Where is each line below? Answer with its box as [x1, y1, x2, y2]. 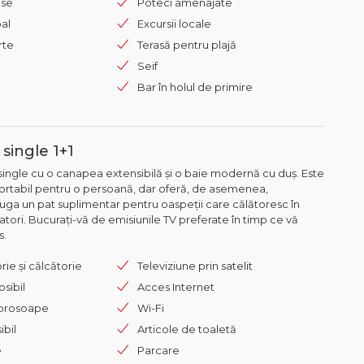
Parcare [137, 343, 180, 357]
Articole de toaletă [137, 322, 236, 336]
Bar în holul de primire [137, 80, 253, 93]
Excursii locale [137, 16, 211, 30]
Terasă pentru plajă [137, 37, 236, 51]
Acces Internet [137, 279, 214, 293]
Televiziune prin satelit [137, 258, 253, 272]
